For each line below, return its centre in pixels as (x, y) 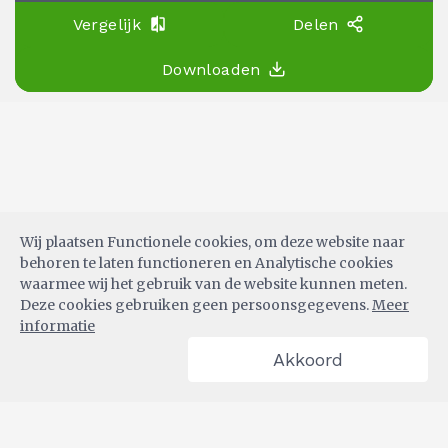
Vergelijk (107, 24)
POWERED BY (224, 382)
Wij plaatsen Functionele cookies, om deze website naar (212, 242)
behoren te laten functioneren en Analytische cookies (206, 263)
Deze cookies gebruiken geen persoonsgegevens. (196, 305)
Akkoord (308, 359)
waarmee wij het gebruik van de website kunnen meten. (213, 284)
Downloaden (211, 69)
